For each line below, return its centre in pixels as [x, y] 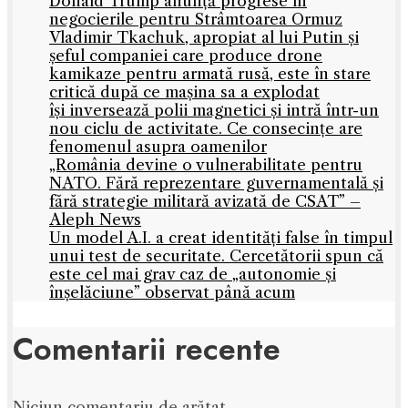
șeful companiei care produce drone [186, 56]
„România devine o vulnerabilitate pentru [206, 165]
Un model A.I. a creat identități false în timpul [221, 238]
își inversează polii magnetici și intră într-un [214, 111]
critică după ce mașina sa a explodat [184, 92]
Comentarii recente [147, 350]
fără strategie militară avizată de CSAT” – [205, 202]
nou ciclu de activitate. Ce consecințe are [206, 129]
